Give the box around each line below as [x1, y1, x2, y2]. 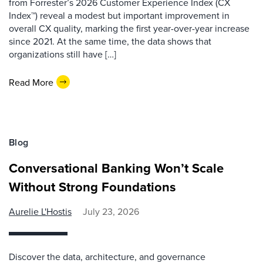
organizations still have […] [9, 48, 116, 61]
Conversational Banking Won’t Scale [9, 159, 224, 178]
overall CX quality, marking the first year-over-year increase [9, 22, 249, 35]
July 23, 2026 [83, 205, 139, 218]
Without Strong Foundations [9, 177, 176, 197]
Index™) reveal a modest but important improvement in [9, 9, 230, 22]
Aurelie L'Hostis [9, 205, 72, 218]
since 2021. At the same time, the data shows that [9, 35, 211, 48]
